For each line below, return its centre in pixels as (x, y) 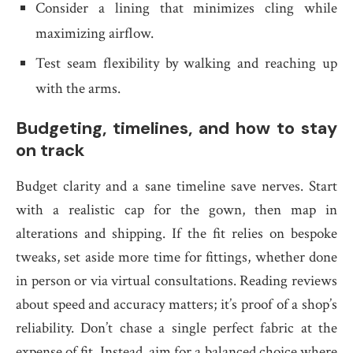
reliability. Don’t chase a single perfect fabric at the (176, 328)
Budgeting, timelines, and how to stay (176, 128)
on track (50, 150)
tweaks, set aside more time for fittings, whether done (176, 257)
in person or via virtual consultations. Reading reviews (176, 281)
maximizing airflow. (95, 33)
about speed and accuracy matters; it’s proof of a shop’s (176, 305)
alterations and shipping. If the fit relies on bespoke (176, 234)
